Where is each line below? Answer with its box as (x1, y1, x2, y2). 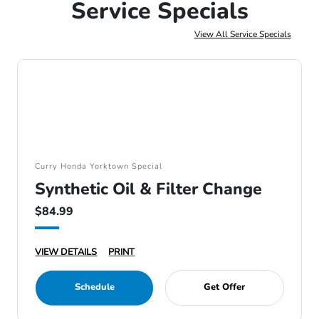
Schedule (74, 281, 115, 293)
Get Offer (204, 281, 246, 293)
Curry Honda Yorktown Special (35, 161, 163, 172)
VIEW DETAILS (35, 246, 98, 258)
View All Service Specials (194, 28, 291, 40)
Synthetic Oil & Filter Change (35, 178, 263, 200)
